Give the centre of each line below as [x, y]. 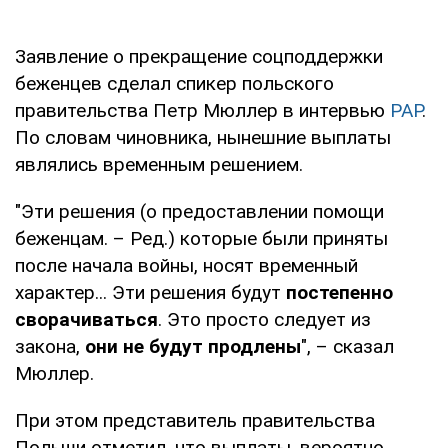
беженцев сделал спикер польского [174, 83]
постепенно [337, 292]
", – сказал [347, 346]
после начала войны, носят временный [186, 265]
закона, [50, 346]
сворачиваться [86, 319]
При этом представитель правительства [195, 420]
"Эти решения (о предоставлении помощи [199, 211]
